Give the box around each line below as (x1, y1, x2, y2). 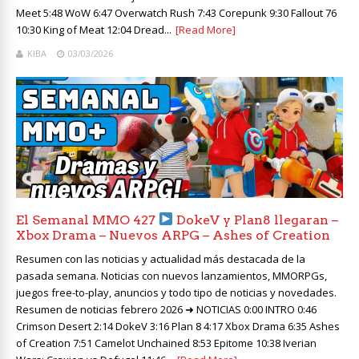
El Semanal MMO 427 (16, 212, 159, 228)
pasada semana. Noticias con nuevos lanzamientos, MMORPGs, (16, 268, 327, 283)
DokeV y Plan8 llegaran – (173, 212, 339, 228)
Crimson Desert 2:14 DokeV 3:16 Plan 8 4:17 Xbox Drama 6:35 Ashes (16, 318, 340, 333)
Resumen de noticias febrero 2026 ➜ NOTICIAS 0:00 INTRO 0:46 (16, 301, 317, 317)
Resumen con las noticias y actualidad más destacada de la (16, 251, 305, 266)
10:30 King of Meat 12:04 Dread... (16, 22, 171, 37)
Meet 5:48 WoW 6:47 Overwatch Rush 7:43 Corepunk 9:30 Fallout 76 (16, 5, 337, 20)
